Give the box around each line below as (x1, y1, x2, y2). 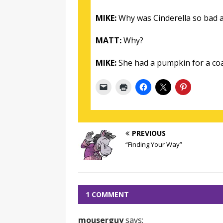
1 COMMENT (86, 190, 129, 199)
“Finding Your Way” (125, 140, 182, 149)
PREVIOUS (132, 128, 166, 138)
